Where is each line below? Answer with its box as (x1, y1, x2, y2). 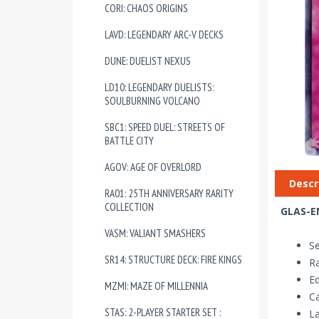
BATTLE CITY (105, 134, 154, 147)
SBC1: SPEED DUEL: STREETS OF (105, 120, 225, 134)
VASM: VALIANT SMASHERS (105, 226, 206, 240)
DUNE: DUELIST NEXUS (105, 54, 191, 68)
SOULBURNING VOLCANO (105, 94, 200, 108)
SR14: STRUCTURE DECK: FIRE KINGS (105, 253, 242, 266)
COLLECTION (105, 200, 154, 214)
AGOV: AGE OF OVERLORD (105, 160, 202, 174)
